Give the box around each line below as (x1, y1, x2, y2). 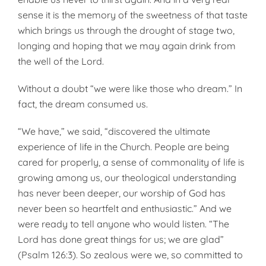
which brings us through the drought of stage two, (18, 24, 235, 36)
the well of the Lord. (18, 55, 104, 67)
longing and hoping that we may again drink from (18, 40, 236, 52)
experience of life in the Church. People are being (18, 141, 229, 153)
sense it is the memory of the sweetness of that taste (18, 9, 248, 21)
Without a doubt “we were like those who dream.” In (18, 83, 242, 94)
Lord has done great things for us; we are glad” (18, 233, 224, 245)
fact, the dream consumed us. (18, 98, 148, 110)
